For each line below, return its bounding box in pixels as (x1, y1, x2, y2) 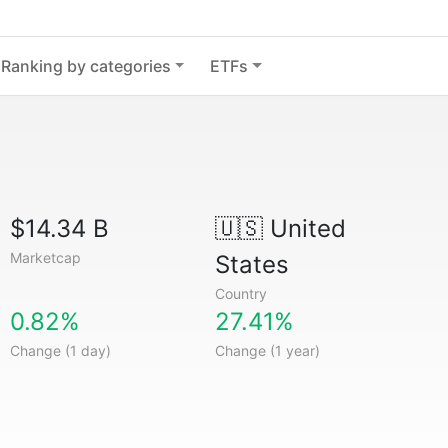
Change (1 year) (214, 342, 320, 359)
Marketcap (10, 249, 82, 266)
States (214, 250, 289, 279)
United (262, 214, 346, 243)
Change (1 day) (10, 342, 112, 359)
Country (214, 285, 267, 302)
